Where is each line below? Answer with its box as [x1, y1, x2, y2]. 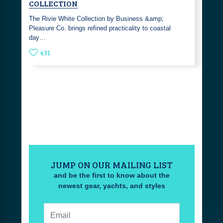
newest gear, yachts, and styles [58, 182, 165, 190]
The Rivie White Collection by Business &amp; [28, 14, 164, 22]
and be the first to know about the [53, 171, 170, 180]
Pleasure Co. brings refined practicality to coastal [28, 24, 171, 32]
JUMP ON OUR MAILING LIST [50, 159, 173, 171]
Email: [111, 204, 130, 212]
